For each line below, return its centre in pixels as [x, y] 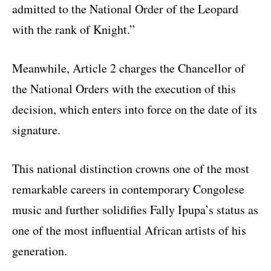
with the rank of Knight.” [73, 29]
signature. [36, 129]
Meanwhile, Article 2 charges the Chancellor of [129, 68]
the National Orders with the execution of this [124, 88]
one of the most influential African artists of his [129, 230]
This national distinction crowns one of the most [131, 168]
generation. [40, 250]
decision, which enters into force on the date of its [135, 109]
